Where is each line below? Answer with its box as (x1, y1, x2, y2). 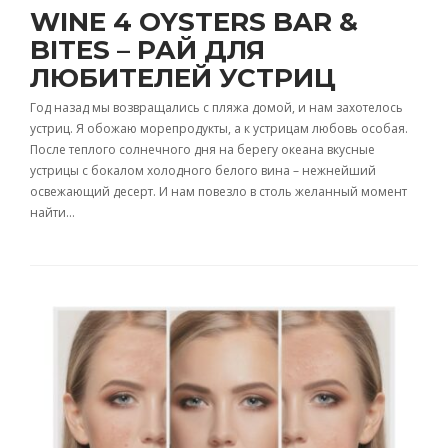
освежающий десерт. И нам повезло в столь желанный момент (30, 183, 407, 201)
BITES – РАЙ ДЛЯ (30, 34, 265, 67)
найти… (30, 204, 75, 222)
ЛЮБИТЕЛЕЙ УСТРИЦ (30, 62, 336, 95)
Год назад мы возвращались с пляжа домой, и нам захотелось (30, 99, 403, 117)
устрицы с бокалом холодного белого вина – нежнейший (30, 162, 376, 180)
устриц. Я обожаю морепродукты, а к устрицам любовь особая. (30, 120, 408, 138)
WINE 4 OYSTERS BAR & (30, 6, 358, 39)
